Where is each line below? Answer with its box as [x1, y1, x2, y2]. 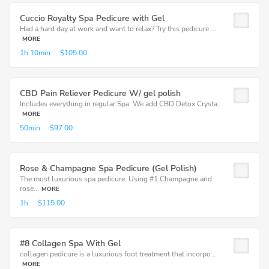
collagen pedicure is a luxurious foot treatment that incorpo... [20, 249, 216, 259]
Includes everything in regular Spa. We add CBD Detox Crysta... [20, 99, 223, 109]
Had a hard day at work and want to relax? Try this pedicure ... [20, 24, 216, 34]
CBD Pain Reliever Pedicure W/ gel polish [20, 88, 181, 99]
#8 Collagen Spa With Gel [20, 238, 121, 249]
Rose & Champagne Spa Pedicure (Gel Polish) [20, 163, 197, 174]
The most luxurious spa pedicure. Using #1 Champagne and [20, 174, 212, 184]
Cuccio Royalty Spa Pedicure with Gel [20, 13, 165, 24]
